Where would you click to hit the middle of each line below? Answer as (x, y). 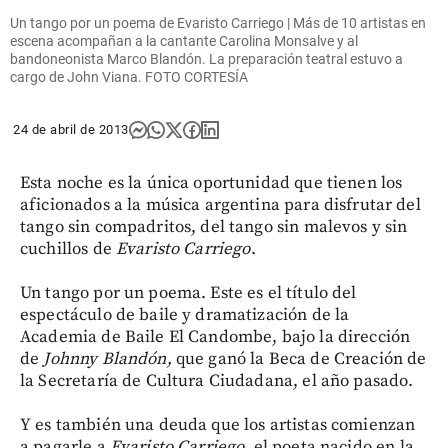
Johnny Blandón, (107, 358)
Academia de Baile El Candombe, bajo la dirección (215, 336)
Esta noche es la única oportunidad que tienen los (211, 182)
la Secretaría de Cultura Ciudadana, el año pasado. (217, 380)
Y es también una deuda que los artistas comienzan (218, 424)
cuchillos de (68, 248)
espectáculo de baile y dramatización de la (185, 314)
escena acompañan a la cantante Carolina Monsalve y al (184, 40)
